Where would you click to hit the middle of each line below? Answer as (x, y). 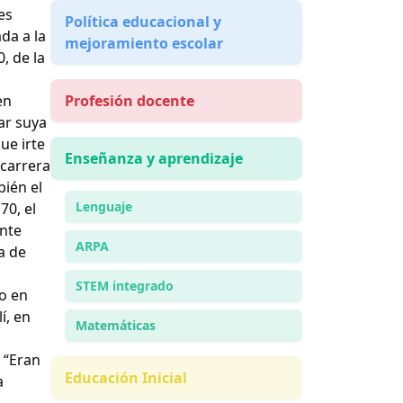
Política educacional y (143, 22)
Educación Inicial (126, 378)
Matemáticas (116, 326)
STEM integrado (125, 286)
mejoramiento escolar (144, 44)
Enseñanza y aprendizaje (154, 159)
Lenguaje (104, 207)
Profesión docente (130, 101)
